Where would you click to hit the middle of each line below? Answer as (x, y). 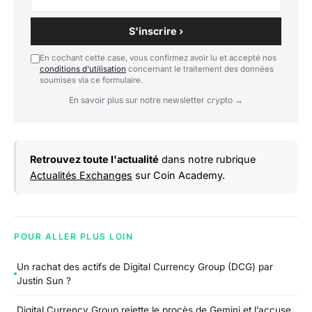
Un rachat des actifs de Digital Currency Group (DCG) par (145, 267)
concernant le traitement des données (200, 69)
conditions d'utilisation (83, 69)
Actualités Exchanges (81, 175)
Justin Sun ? (44, 281)
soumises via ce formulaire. (91, 80)
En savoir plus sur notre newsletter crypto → (156, 100)
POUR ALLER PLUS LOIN (73, 236)
